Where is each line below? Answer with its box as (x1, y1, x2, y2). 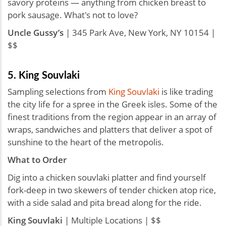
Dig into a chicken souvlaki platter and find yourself (8, 172, 206, 184)
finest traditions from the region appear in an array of (8, 111, 216, 123)
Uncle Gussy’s (8, 27, 66, 39)
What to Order (8, 154, 67, 166)
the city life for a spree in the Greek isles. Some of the (8, 98, 217, 110)
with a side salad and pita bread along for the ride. (8, 197, 202, 209)
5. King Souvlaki (8, 68, 80, 82)
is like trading (159, 86, 213, 98)
